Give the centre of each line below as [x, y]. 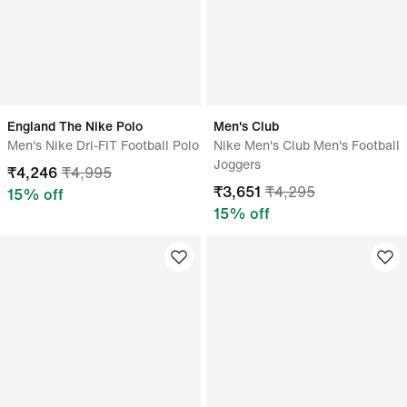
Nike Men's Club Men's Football [307, 145]
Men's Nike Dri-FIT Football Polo [103, 145]
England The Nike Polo [75, 126]
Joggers [237, 164]
